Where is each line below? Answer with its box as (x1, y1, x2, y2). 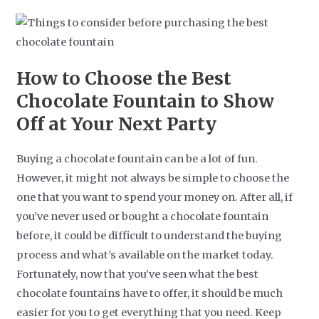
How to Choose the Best (16, 67, 232, 90)
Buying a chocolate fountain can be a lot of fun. (16, 152, 258, 166)
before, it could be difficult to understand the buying (16, 229, 283, 243)
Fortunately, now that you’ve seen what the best (16, 268, 259, 281)
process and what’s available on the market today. (16, 249, 274, 262)
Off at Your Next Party (16, 113, 217, 136)
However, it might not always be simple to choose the (16, 172, 290, 185)
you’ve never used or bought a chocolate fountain (16, 210, 269, 224)
